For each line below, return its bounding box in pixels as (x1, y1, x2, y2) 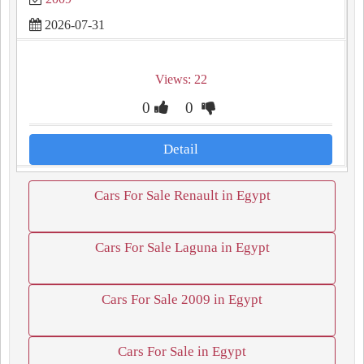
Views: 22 (154, 72, 207, 86)
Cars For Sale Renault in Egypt (93, 188, 271, 203)
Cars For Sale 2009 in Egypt (102, 292, 262, 307)
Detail (163, 141, 198, 157)
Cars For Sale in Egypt (118, 344, 246, 359)
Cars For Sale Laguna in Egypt (94, 240, 270, 255)
